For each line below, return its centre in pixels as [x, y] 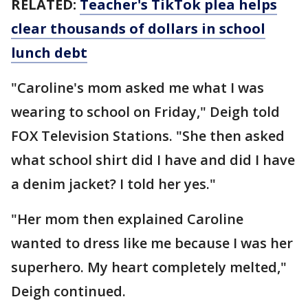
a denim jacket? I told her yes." [113, 184]
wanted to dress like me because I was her [152, 243]
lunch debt [49, 53]
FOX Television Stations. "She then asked [148, 136]
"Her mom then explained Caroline [127, 219]
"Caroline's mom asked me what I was [137, 88]
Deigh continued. [70, 291]
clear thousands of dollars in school [138, 29]
